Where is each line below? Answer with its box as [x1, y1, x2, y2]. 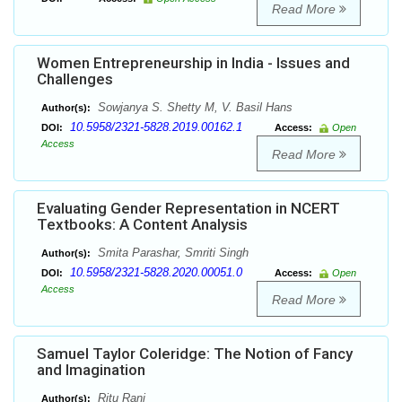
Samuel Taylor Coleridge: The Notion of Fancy [37, 345, 353, 363]
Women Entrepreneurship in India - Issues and [37, 54, 350, 73]
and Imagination [37, 361, 145, 380]
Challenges [37, 70, 113, 89]
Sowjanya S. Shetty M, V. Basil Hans [94, 100, 293, 115]
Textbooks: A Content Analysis [37, 215, 248, 234]
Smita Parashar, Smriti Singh [94, 246, 249, 260]
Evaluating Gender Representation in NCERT [37, 199, 340, 218]
